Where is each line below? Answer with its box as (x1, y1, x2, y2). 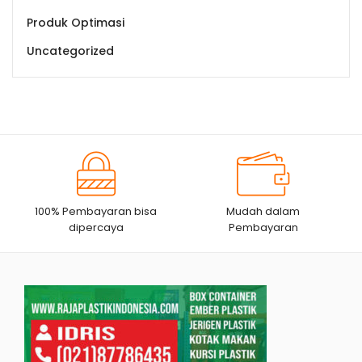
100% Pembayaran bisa (35, 204, 158, 220)
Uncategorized (27, 43, 114, 60)
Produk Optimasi (27, 15, 124, 32)
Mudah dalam (226, 204, 301, 220)
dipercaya (68, 220, 124, 236)
